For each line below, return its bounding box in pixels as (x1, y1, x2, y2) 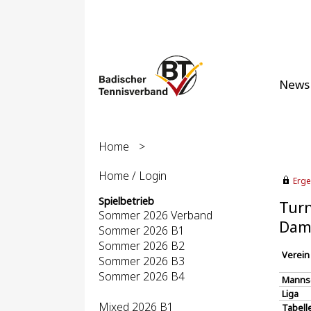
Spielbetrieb (99, 194, 154, 208)
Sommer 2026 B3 (99, 253, 185, 269)
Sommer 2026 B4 (99, 269, 185, 284)
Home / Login (99, 168, 167, 183)
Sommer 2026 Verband (99, 208, 212, 223)
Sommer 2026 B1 (99, 223, 185, 238)
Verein (282, 249, 310, 261)
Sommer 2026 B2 (99, 238, 185, 253)
